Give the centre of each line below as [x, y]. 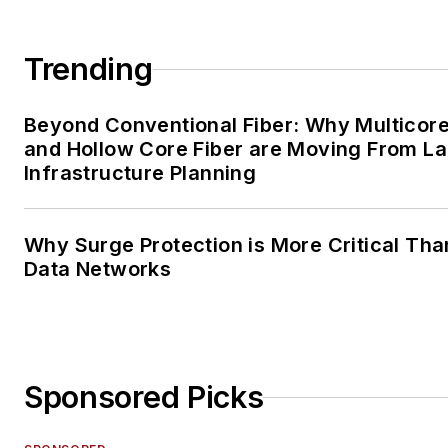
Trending [88, 69]
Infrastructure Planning [140, 173]
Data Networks [98, 269]
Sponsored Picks [144, 397]
